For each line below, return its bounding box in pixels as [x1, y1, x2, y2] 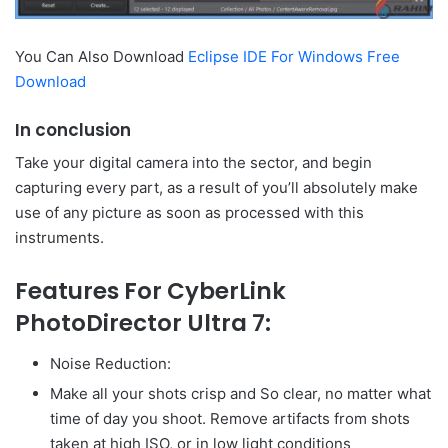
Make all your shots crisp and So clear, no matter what [50, 383, 431, 403]
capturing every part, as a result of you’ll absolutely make [15, 178, 418, 198]
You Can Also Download [15, 46, 188, 66]
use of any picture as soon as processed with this [15, 203, 364, 223]
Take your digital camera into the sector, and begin [15, 153, 372, 173]
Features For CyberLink [15, 275, 286, 308]
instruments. [15, 228, 104, 248]
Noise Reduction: [50, 353, 171, 373]
